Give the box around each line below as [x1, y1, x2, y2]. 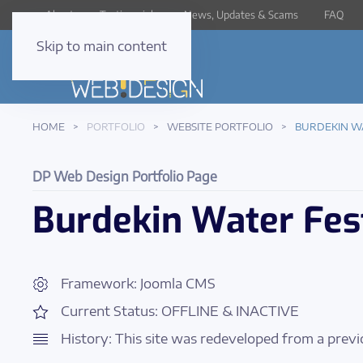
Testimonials [100, 8, 158, 21]
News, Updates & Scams [184, 8, 298, 21]
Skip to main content [36, 38, 167, 54]
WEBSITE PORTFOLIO [167, 121, 273, 133]
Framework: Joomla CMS [61, 275, 216, 292]
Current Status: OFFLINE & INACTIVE [61, 302, 299, 319]
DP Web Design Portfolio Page [32, 167, 217, 185]
